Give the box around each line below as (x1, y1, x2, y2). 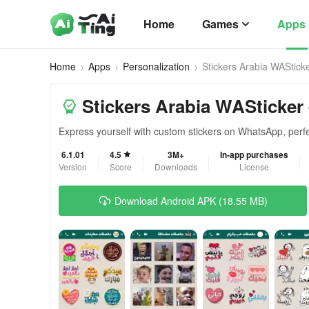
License (239, 161, 269, 172)
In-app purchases (220, 148, 288, 161)
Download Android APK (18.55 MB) (114, 194, 268, 208)
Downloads (154, 161, 197, 172)
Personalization (123, 59, 190, 73)
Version (59, 161, 87, 172)
